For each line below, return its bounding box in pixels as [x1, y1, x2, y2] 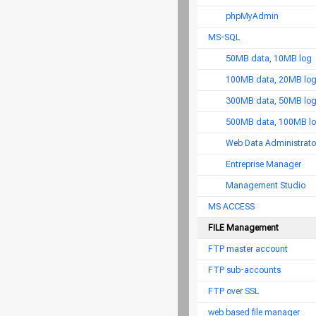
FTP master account [208, 244, 288, 254]
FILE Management [208, 223, 279, 233]
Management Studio [226, 181, 305, 190]
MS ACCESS [208, 202, 255, 212]
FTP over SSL [208, 286, 259, 296]
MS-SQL [208, 32, 240, 42]
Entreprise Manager [226, 159, 301, 169]
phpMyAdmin [226, 11, 279, 21]
